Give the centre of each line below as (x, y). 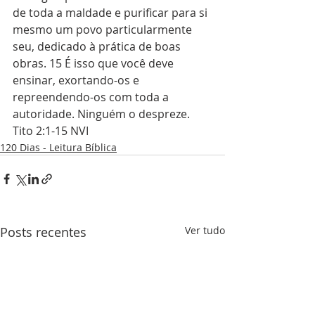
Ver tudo (205, 230)
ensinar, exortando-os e (77, 80)
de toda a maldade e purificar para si (111, 13)
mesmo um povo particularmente (104, 30)
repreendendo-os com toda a (92, 97)
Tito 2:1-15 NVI (51, 131)
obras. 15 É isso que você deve (95, 63)
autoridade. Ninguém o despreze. (103, 114)
